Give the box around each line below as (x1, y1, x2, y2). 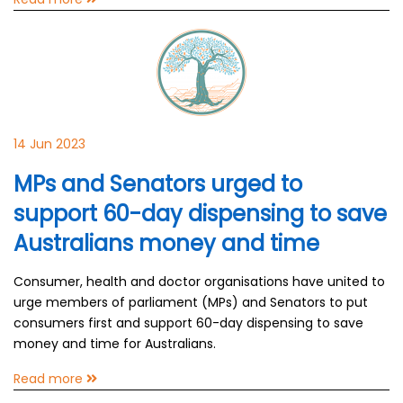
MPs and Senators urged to (13, 169, 302, 199)
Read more (13, 370, 86, 388)
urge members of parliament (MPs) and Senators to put (13, 293, 368, 311)
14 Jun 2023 (13, 135, 85, 153)
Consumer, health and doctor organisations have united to (13, 273, 385, 291)
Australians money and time (13, 228, 319, 258)
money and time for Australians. (13, 335, 216, 353)
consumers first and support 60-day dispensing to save (13, 314, 363, 332)
